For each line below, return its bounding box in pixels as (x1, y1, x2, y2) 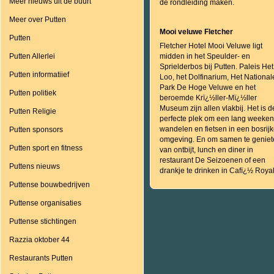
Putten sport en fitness (9, 144, 83, 152)
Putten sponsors (9, 125, 63, 134)
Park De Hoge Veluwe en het (160, 83, 256, 92)
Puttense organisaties (9, 199, 81, 207)
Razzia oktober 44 (9, 235, 70, 244)
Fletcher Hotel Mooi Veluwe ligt (160, 42, 262, 50)
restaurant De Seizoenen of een (160, 156, 265, 165)
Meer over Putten (9, 15, 66, 24)
